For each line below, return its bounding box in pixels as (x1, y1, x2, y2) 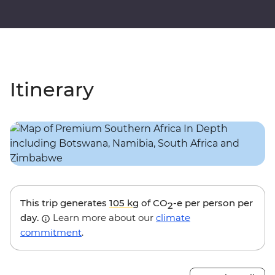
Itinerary (10, 77, 94, 102)
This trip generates (20, 197, 109, 209)
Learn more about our (50, 212, 156, 224)
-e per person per (173, 197, 253, 209)
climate (156, 212, 190, 224)
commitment (20, 227, 82, 239)
